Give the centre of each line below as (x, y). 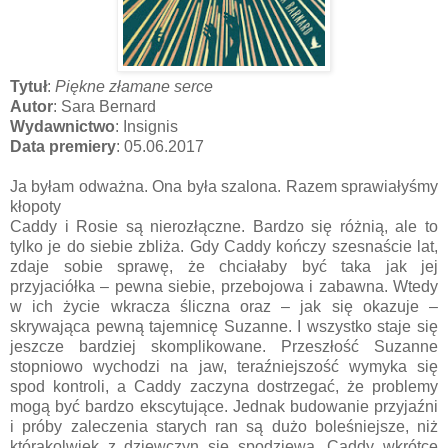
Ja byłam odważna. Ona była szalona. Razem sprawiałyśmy (224, 186)
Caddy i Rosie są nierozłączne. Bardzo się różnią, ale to (224, 226)
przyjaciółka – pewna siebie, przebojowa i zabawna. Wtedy (224, 286)
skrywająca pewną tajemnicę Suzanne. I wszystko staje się (224, 326)
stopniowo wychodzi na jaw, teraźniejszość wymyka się (224, 366)
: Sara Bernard (104, 106)
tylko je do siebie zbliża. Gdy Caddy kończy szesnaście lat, (224, 246)
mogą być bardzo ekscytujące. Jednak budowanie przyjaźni (224, 406)
